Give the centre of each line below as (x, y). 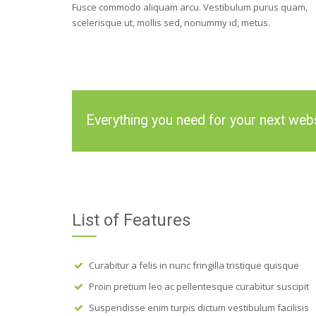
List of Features (131, 220)
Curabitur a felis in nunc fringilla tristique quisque (194, 265)
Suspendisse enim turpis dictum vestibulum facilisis (199, 307)
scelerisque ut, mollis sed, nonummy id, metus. (171, 23)
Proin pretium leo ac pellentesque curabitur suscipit (199, 286)
